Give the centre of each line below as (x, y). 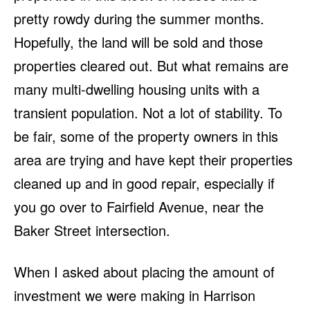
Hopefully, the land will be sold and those (138, 42)
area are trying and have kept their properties (153, 160)
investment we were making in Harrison (135, 295)
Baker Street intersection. (92, 230)
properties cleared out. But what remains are (151, 66)
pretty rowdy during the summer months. (139, 19)
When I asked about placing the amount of (144, 272)
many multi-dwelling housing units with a (137, 89)
